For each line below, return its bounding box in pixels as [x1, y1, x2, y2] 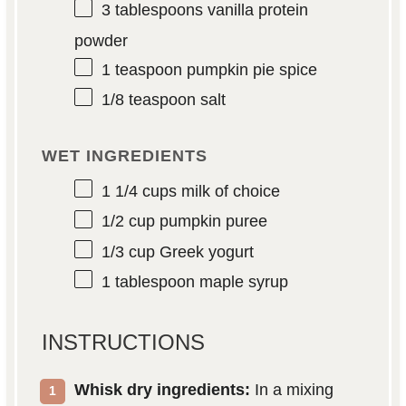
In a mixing [249, 381, 333, 400]
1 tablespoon [101, 272, 195, 291]
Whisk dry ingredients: [73, 381, 250, 400]
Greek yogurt [154, 242, 254, 261]
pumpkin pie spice [181, 60, 317, 79]
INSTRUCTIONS [41, 330, 205, 355]
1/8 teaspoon [101, 90, 196, 109]
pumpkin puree [154, 212, 267, 231]
